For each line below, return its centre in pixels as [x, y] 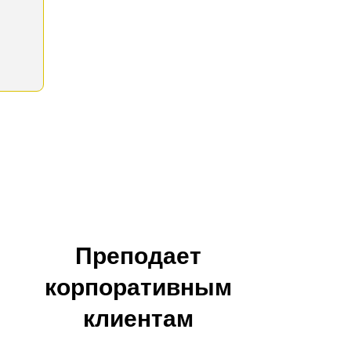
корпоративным [138, 288]
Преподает [138, 256]
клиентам [138, 319]
